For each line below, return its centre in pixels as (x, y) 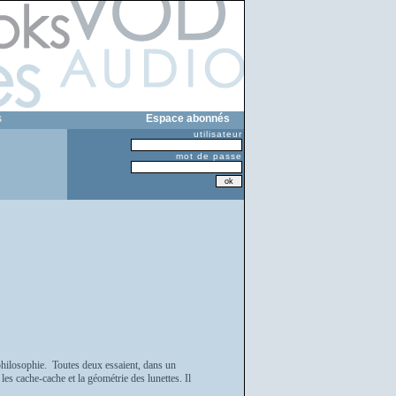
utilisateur (218, 134)
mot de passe (209, 156)
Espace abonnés (188, 118)
